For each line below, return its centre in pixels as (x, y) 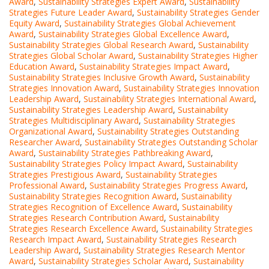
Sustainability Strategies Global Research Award (101, 45)
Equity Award (34, 23)
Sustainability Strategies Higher (198, 56)
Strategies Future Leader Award (71, 13)
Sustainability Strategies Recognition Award (93, 196)
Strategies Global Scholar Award (71, 56)
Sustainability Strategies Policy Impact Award (96, 164)
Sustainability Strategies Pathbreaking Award (125, 153)
